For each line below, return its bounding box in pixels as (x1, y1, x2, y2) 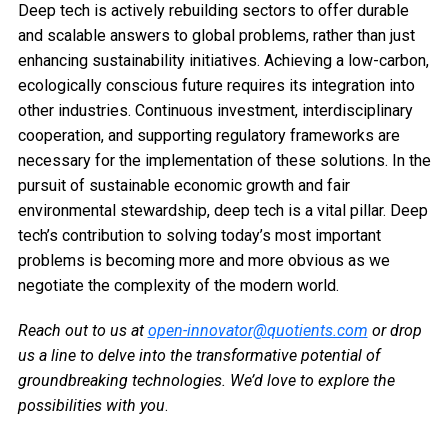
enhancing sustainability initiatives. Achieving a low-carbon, (17, 51, 429, 71)
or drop (367, 321, 422, 341)
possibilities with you (17, 396, 165, 416)
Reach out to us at (17, 321, 148, 341)
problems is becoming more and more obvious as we (17, 251, 390, 271)
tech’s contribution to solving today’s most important (17, 226, 381, 246)
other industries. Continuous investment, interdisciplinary (17, 101, 413, 121)
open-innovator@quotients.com (147, 321, 368, 341)
